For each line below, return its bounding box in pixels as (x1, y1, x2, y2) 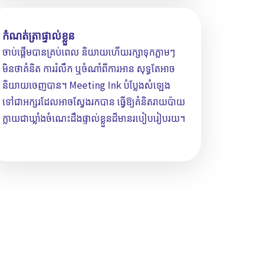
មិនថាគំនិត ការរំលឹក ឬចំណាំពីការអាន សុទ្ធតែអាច (2, 61, 175, 76)
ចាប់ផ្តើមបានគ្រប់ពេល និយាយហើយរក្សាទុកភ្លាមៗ (2, 44, 175, 59)
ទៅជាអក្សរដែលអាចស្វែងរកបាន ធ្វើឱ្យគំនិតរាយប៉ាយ (2, 94, 185, 109)
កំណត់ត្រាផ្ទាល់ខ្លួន (2, 27, 75, 43)
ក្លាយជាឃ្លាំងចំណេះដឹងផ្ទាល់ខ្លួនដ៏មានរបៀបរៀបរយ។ (2, 111, 185, 125)
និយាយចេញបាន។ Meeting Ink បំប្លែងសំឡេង (2, 77, 170, 92)
